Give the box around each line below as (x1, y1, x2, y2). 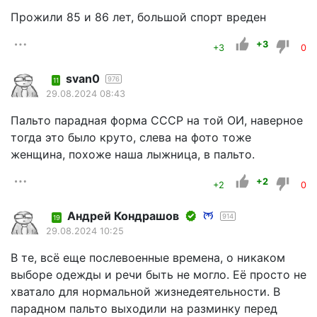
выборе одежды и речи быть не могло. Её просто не (11, 267, 306, 282)
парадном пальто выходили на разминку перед (11, 301, 277, 316)
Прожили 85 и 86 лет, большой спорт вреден (11, 10, 266, 25)
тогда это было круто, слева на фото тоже (11, 129, 251, 144)
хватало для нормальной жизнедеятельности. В (11, 284, 280, 299)
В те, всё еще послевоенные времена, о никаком (11, 250, 285, 265)
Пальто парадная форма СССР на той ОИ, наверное (11, 113, 303, 127)
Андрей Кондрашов (67, 208, 179, 223)
